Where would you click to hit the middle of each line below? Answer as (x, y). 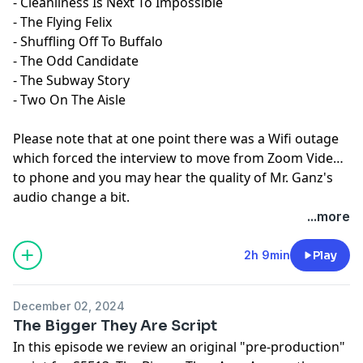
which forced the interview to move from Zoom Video (177, 158)
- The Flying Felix (62, 21)
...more (329, 216)
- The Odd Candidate (76, 60)
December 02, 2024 (69, 305)
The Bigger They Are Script (115, 325)
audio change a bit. (71, 196)
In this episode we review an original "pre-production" (179, 346)
